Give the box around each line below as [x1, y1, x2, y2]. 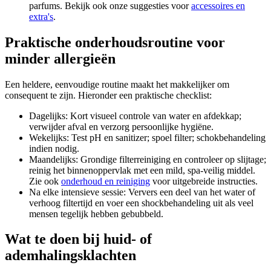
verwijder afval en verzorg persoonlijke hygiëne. [29, 121, 214, 132]
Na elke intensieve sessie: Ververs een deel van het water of [29, 186, 255, 197]
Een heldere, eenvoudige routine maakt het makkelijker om [5, 79, 229, 90]
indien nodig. [29, 143, 79, 154]
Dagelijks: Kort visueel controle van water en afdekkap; [29, 110, 241, 121]
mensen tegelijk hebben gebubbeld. [29, 208, 163, 219]
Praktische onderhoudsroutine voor [5, 34, 225, 50]
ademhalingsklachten [5, 247, 136, 264]
